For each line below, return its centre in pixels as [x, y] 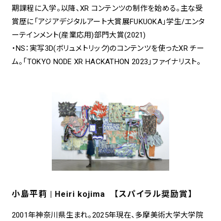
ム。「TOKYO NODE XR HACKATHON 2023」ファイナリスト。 [106, 62]
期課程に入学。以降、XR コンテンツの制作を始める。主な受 [107, 9]
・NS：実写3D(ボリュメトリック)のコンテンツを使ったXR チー [108, 49]
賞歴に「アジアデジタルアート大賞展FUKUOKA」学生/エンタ [108, 22]
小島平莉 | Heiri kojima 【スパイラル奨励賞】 [102, 194]
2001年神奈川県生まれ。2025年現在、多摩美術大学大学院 [107, 215]
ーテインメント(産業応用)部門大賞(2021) [79, 35]
